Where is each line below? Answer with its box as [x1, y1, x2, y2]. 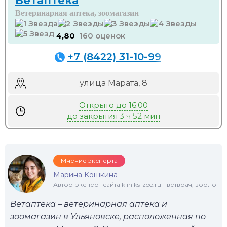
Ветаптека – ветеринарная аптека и [10, 199, 167, 209]
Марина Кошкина [53, 170, 118, 179]
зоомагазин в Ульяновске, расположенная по [10, 212, 206, 221]
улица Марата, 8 [80, 78, 147, 88]
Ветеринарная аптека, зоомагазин [15, 9, 139, 17]
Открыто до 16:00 [79, 100, 148, 110]
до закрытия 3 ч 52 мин [67, 111, 160, 121]
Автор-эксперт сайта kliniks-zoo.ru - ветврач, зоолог [53, 181, 219, 188]
